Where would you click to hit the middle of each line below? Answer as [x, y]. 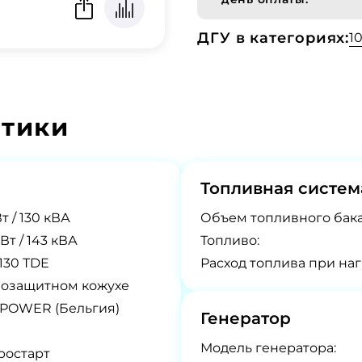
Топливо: [230, 240]
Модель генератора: [268, 348]
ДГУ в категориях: [274, 38]
